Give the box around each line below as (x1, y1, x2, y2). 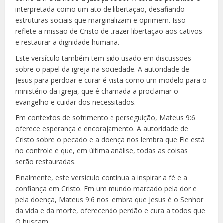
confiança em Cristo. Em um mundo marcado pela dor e (15, 183, 197, 193)
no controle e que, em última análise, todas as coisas (15, 145, 188, 155)
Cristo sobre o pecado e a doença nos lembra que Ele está (15, 134, 205, 144)
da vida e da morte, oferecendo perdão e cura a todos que (15, 205, 206, 215)
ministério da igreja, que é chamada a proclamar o (15, 86, 179, 96)
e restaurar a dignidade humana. (15, 37, 120, 47)
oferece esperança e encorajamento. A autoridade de (15, 123, 189, 133)
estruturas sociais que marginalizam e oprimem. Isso (15, 15, 186, 25)
